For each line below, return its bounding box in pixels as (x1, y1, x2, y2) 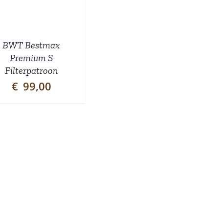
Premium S (10, 51, 53, 64)
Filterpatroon (5, 64, 58, 76)
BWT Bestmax (2, 39, 61, 51)
